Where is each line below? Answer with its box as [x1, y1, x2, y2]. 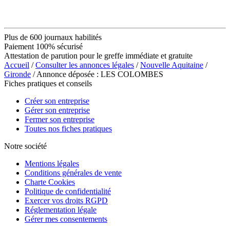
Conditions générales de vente [25, 168, 122, 177]
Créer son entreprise [25, 96, 89, 105]
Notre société [4, 141, 47, 150]
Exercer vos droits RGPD [25, 196, 108, 205]
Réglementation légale [25, 205, 97, 214]
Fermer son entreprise [25, 114, 94, 124]
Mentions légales [25, 159, 79, 168]
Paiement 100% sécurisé [4, 42, 83, 51]
